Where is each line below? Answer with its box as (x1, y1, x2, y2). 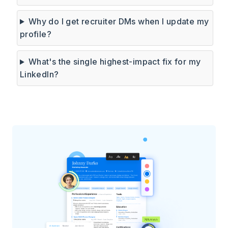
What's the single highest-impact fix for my (28, 56, 201, 67)
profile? (19, 28, 51, 39)
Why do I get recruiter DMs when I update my (28, 16, 209, 26)
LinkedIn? (19, 69, 59, 80)
